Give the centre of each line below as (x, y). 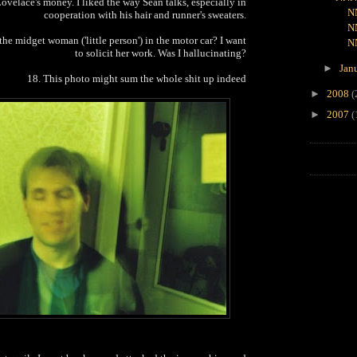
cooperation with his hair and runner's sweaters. (145, 14)
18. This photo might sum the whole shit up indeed (137, 78)
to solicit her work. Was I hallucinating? (161, 53)
